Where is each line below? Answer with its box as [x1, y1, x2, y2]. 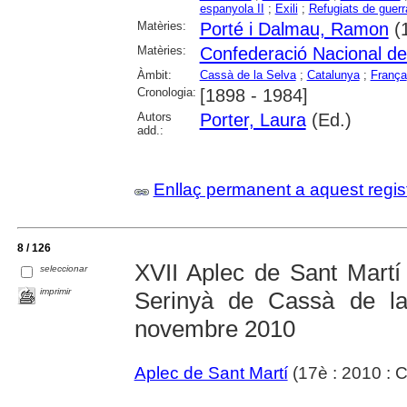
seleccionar [40, 263, 88, 273]
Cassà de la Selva [199, 67, 296, 82]
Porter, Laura [199, 109, 306, 130]
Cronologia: [136, 84, 196, 99]
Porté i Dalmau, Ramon [199, 18, 389, 39]
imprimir [40, 285, 72, 296]
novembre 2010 [134, 314, 295, 342]
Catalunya [306, 67, 360, 82]
